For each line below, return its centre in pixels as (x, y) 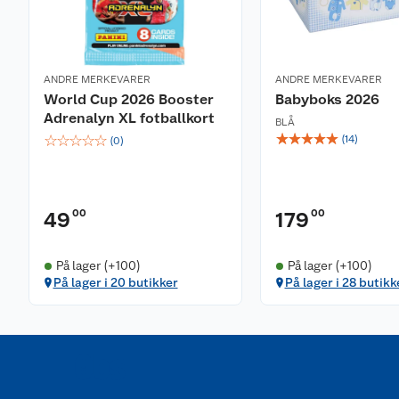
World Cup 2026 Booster (129, 99)
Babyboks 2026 (327, 99)
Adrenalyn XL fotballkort (129, 118)
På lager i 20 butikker (115, 282)
